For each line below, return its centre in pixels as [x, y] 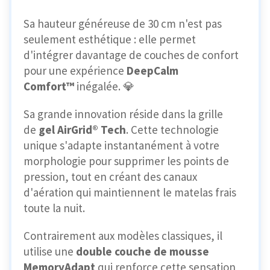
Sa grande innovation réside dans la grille [123, 114]
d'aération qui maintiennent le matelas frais [130, 193]
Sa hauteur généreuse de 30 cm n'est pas [123, 24]
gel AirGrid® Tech [82, 130]
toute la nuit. [54, 208]
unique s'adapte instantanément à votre [121, 146]
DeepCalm [152, 71]
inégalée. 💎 [104, 86]
